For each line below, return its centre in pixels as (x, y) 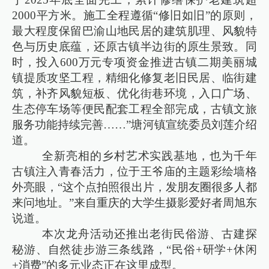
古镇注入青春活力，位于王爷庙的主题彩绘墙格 (134, 171)
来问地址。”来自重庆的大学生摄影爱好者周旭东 (134, 202)
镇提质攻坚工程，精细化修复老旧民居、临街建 (134, 77)
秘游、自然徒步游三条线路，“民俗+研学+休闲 (134, 249)
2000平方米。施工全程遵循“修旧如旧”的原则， (134, 15)
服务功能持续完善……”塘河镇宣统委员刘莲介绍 (134, 124)
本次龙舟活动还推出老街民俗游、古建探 (146, 234)
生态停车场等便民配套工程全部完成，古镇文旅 (134, 109)
